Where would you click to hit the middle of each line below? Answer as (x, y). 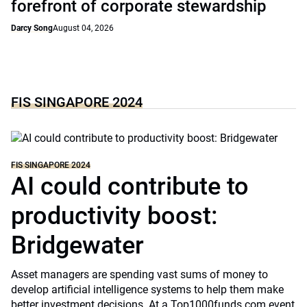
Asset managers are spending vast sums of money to (139, 274)
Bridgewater (77, 245)
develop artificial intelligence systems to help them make (147, 290)
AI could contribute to (130, 186)
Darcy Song (32, 28)
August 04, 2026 (83, 28)
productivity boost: (114, 216)
